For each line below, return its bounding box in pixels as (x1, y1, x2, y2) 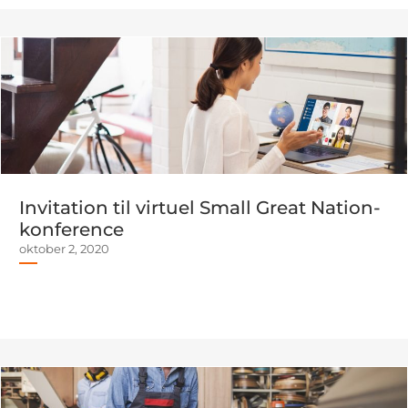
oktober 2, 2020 (19, 241, 109, 256)
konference (19, 219, 124, 240)
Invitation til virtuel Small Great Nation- (19, 197, 381, 219)
